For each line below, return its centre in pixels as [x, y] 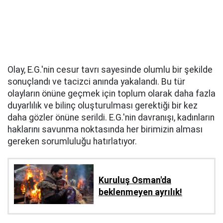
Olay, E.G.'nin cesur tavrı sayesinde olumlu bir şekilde [110, 70]
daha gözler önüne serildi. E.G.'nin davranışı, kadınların [111, 118]
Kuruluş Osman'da [135, 180]
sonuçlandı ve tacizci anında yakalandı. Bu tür [96, 82]
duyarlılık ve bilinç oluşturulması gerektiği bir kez [103, 106]
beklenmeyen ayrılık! [140, 192]
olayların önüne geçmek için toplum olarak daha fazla [111, 94]
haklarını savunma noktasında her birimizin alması [105, 130]
